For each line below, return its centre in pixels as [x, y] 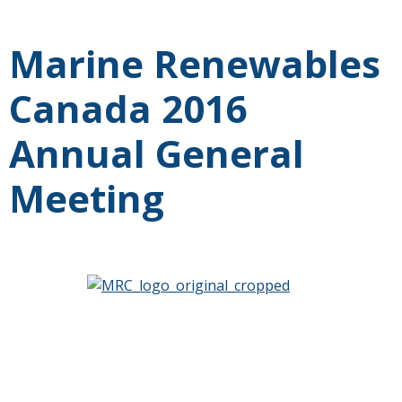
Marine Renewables [195, 64]
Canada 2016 [128, 109]
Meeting [87, 198]
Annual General [157, 153]
